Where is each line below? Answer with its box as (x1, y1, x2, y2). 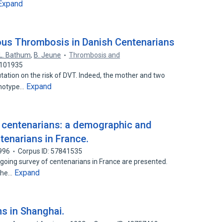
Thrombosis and (69, 51, 120, 59)
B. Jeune (34, 51, 61, 59)
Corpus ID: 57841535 (18, 147, 83, 155)
